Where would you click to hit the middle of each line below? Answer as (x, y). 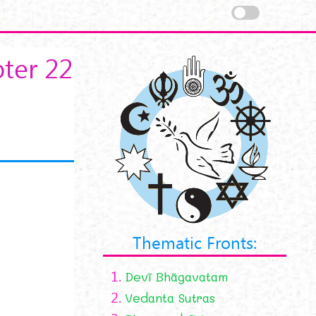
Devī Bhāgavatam (177, 276)
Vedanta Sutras (170, 298)
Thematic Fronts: (195, 242)
